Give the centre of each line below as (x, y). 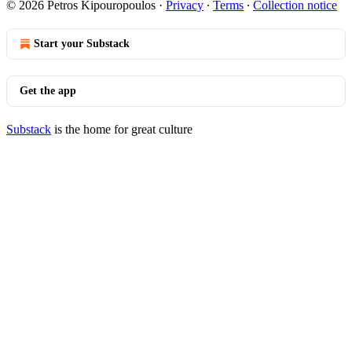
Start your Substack (82, 44)
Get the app (48, 91)
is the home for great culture (122, 129)
